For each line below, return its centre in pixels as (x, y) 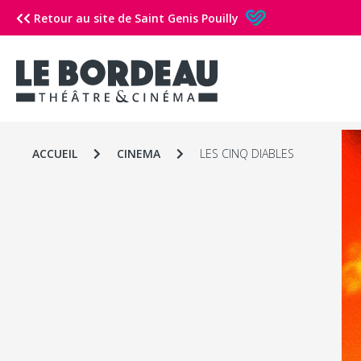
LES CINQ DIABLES (247, 154)
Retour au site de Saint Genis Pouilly (136, 18)
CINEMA (139, 154)
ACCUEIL (55, 154)
